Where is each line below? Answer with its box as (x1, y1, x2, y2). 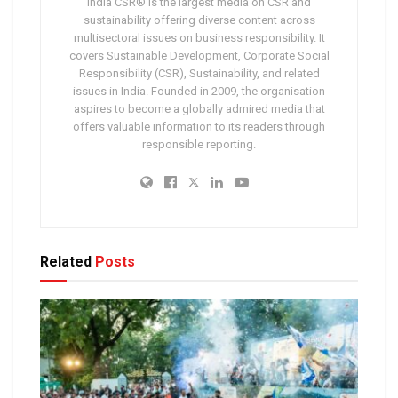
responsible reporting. (142, 137, 256, 151)
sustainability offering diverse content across (83, 12, 315, 27)
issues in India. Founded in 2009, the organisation (73, 84, 325, 98)
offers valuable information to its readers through (73, 119, 325, 133)
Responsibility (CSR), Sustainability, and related (78, 66, 320, 80)
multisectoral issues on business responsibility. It (73, 30, 325, 44)
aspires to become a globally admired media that (73, 101, 325, 115)
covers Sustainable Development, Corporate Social (68, 48, 330, 62)
